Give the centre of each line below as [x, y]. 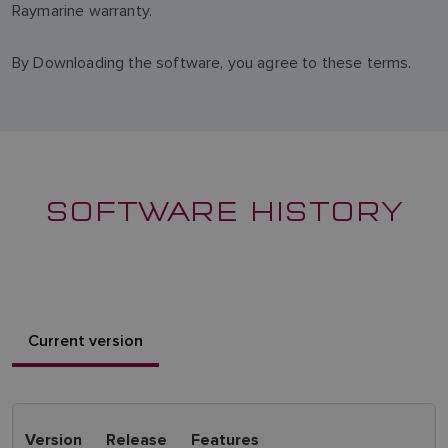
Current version [85, 340]
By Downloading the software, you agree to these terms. [212, 62]
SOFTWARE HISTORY [224, 209]
